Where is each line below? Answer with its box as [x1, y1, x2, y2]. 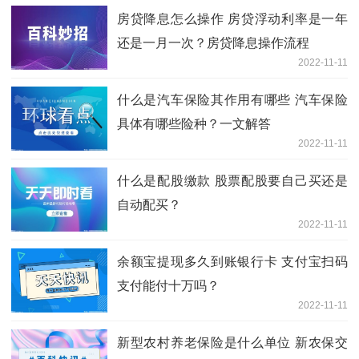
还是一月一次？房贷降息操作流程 [117, 35, 309, 50]
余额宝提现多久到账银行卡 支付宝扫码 [117, 254, 348, 268]
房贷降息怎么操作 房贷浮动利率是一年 [117, 11, 348, 26]
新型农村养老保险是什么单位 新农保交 [117, 335, 348, 349]
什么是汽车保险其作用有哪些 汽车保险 [117, 92, 348, 107]
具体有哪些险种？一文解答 [117, 116, 271, 131]
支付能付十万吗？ [117, 278, 220, 292]
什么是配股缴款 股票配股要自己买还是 [117, 173, 348, 188]
